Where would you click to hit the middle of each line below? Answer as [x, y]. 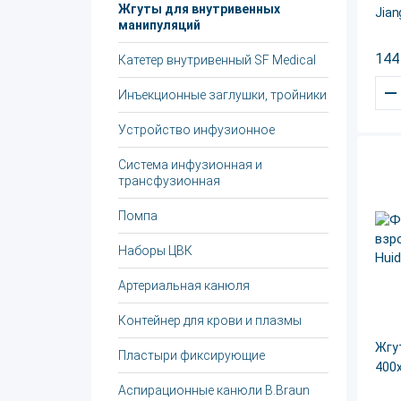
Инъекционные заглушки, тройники [222, 95]
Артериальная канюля [184, 286]
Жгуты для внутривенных [199, 9]
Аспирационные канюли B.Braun [214, 390]
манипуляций [159, 25]
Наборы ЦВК [155, 251]
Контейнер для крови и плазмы [210, 320]
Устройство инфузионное [196, 130]
